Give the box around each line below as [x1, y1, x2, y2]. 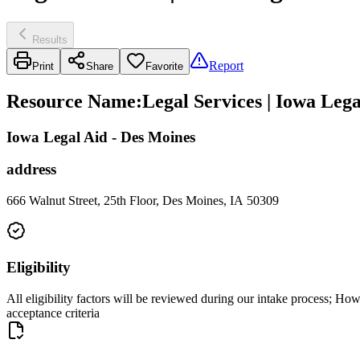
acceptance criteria [6, 305, 100, 320]
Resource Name [6, 90, 136, 112]
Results [32, 33, 67, 46]
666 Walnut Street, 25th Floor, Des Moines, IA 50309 [6, 194, 279, 208]
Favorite [145, 59, 183, 72]
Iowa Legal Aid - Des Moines [6, 128, 195, 145]
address [6, 161, 56, 178]
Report [209, 58, 243, 72]
